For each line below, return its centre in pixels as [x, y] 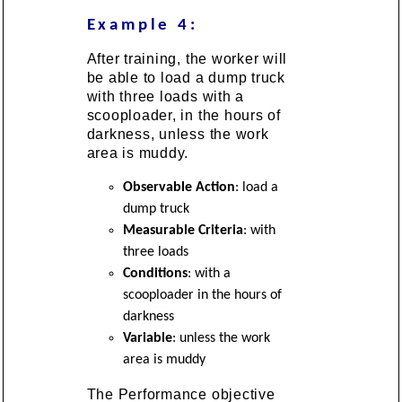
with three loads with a [166, 96]
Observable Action [179, 187]
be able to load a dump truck [186, 77]
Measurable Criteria [183, 230]
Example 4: [142, 25]
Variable [147, 338]
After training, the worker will [187, 58]
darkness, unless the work [178, 134]
